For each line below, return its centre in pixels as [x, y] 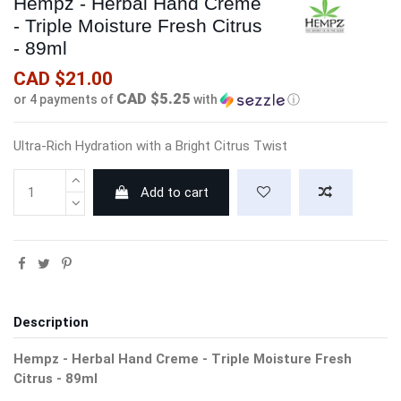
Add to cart [175, 193]
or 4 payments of [65, 100]
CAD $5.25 [154, 99]
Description [51, 323]
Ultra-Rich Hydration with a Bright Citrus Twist [150, 146]
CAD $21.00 [63, 79]
